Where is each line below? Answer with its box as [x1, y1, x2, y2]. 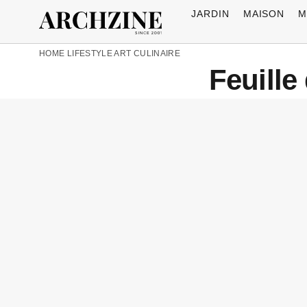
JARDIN [191, 8, 230, 19]
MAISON [243, 8, 285, 19]
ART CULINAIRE [114, 49, 181, 58]
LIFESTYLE [66, 49, 113, 58]
